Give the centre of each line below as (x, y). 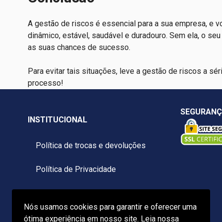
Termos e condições (71, 193)
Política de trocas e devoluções (91, 146)
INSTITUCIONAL (57, 120)
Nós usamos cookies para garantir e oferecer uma (110, 207)
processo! (47, 83)
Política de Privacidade (76, 169)
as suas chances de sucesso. (80, 48)
